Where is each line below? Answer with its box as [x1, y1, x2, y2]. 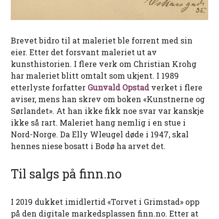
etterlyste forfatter [11, 82, 88, 92]
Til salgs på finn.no [11, 165, 122, 182]
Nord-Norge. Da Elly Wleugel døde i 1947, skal [11, 129, 189, 139]
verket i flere [149, 82, 203, 92]
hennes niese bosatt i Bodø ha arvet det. [11, 140, 166, 151]
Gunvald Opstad [88, 82, 150, 92]
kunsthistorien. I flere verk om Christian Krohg [11, 58, 197, 69]
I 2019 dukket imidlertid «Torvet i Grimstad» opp [11, 196, 200, 207]
